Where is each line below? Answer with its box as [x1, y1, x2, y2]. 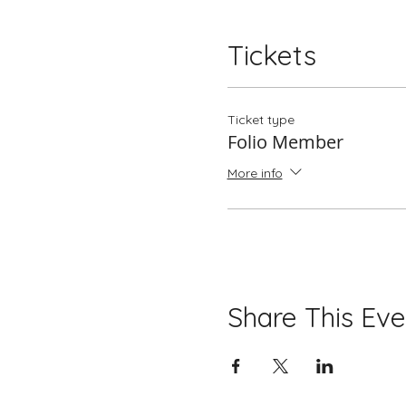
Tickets [227, 38, 316, 72]
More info [227, 165, 283, 182]
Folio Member [227, 130, 343, 154]
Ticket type [227, 111, 295, 128]
